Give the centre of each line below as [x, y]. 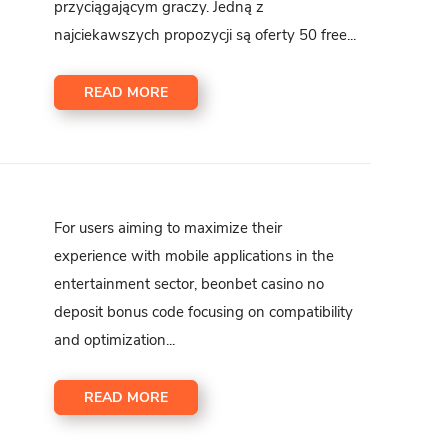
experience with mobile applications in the [194, 255]
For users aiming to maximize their [168, 227]
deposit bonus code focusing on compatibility [204, 311]
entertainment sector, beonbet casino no [189, 283]
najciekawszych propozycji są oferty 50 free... [205, 34]
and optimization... [115, 339]
